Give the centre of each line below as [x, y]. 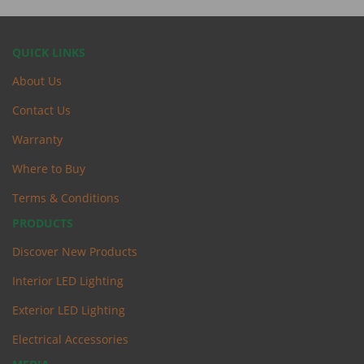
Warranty [37, 139]
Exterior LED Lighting [69, 310]
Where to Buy [49, 168]
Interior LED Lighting [68, 281]
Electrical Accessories [70, 340]
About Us [37, 80]
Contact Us [41, 110]
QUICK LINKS [49, 52]
